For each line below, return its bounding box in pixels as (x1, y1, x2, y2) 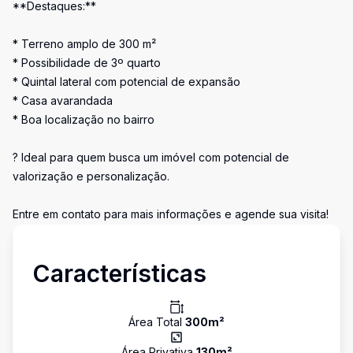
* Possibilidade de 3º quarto (13, 56, 161, 69)
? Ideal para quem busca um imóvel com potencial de (13, 150, 289, 164)
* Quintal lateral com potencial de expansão (13, 75, 240, 88)
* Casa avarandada (13, 94, 113, 107)
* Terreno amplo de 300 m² (13, 37, 156, 50)
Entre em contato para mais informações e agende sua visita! (13, 207, 329, 221)
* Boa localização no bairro (13, 113, 154, 126)
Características (32, 259, 206, 288)
